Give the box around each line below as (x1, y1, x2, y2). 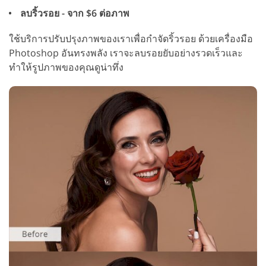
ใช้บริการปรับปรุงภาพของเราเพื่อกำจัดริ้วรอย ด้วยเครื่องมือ (9, 32, 253, 46)
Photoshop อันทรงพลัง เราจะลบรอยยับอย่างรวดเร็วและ (9, 46, 243, 60)
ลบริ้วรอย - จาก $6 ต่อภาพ (18, 7, 129, 20)
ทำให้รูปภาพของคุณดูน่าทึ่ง (9, 61, 123, 74)
